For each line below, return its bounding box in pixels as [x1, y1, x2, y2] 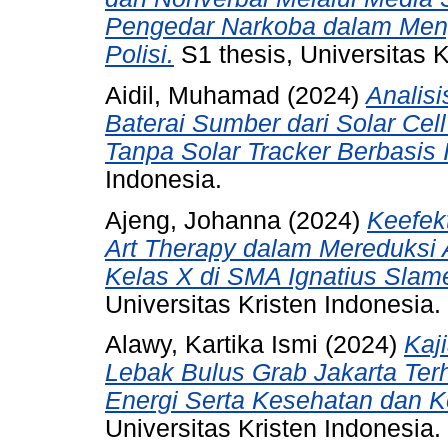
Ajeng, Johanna [105, 206, 281, 234]
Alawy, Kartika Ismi [105, 331, 318, 359]
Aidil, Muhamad [105, 81, 280, 109]
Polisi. [105, 40, 174, 68]
